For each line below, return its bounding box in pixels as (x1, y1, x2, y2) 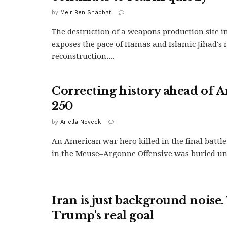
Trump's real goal (52, 208, 154, 222)
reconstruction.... (52, 51, 115, 61)
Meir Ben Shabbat (60, 9, 111, 16)
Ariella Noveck (60, 118, 101, 125)
